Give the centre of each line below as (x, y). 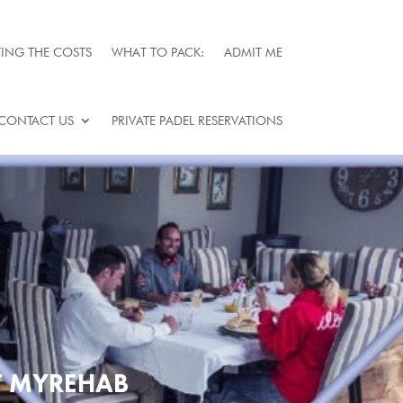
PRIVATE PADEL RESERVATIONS (197, 121)
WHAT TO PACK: (157, 52)
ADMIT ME (253, 52)
